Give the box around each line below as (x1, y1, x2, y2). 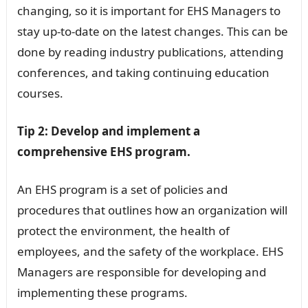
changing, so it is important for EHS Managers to (16, 2, 280, 19)
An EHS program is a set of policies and (16, 181, 228, 197)
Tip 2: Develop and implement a (16, 122, 200, 139)
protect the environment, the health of (16, 222, 230, 239)
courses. (16, 85, 63, 101)
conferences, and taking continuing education (16, 64, 269, 80)
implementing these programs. (16, 284, 188, 300)
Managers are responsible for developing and (16, 263, 266, 280)
